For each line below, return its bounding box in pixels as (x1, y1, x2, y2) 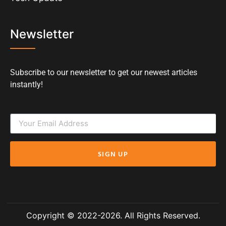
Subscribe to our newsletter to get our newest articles (10, 68, 197, 78)
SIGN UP (97, 148, 129, 159)
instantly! (10, 80, 43, 90)
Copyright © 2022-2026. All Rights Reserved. (26, 210, 200, 220)
